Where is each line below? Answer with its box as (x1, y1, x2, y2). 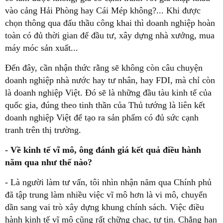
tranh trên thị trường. (5, 125, 81, 135)
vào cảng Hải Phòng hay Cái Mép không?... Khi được (5, 5, 201, 16)
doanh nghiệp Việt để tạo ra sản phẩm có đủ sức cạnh (5, 112, 199, 123)
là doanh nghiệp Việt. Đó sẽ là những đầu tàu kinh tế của (5, 88, 212, 98)
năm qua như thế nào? (5, 157, 92, 168)
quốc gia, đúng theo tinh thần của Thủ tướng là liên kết (5, 100, 205, 111)
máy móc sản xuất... (5, 43, 78, 53)
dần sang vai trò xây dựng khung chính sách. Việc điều (5, 202, 204, 213)
